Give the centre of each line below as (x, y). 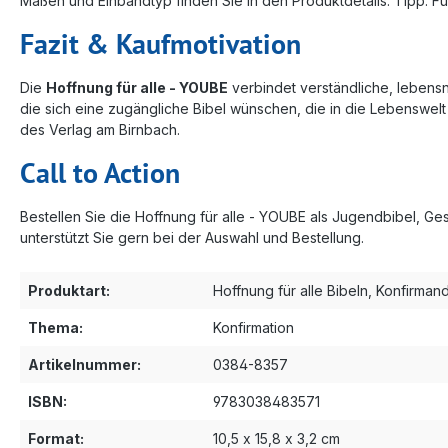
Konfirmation (253, 327)
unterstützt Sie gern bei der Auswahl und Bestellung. (192, 237)
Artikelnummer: (84, 364)
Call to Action (100, 172)
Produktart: (69, 290)
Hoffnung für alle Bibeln (290, 290)
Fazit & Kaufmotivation (160, 43)
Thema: (55, 327)
